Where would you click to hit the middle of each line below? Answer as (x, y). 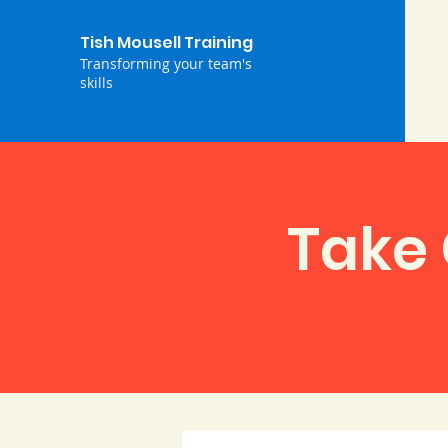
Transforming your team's (166, 63)
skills (96, 82)
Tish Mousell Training (166, 42)
